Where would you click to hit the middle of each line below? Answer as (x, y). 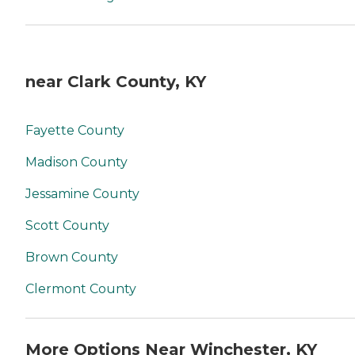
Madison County (76, 162)
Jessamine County (82, 194)
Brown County (72, 258)
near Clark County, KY (116, 81)
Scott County (67, 226)
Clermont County (81, 289)
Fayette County (75, 131)
